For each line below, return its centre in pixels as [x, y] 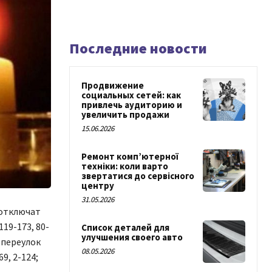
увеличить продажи [125, 114]
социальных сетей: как [131, 95]
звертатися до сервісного [138, 176]
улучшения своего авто [132, 237]
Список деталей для [125, 227]
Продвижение [113, 85]
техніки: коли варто [125, 166]
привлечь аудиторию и [132, 105]
